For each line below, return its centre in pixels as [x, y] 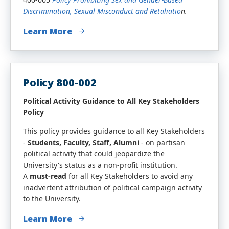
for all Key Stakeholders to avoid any [130, 176]
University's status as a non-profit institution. [100, 165]
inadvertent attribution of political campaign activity [112, 187]
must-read [48, 176]
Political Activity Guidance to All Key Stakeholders [111, 101]
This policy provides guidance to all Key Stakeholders [114, 131]
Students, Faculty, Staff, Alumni [83, 142]
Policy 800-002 [60, 83]
